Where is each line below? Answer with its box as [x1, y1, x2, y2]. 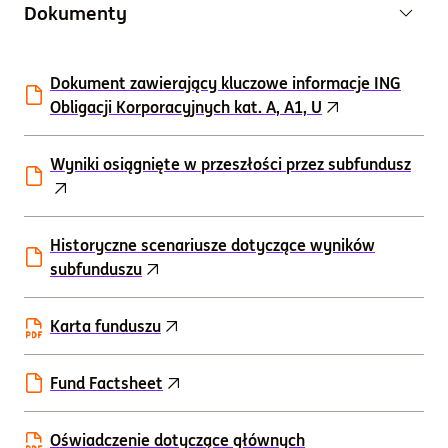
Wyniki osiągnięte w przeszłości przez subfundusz [50, 154, 411, 174]
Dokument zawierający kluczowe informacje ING [50, 73, 401, 93]
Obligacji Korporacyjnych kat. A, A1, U [50, 97, 322, 117]
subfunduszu [50, 259, 142, 279]
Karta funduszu [50, 316, 161, 336]
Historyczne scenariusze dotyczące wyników [50, 235, 375, 255]
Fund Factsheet [50, 373, 163, 393]
